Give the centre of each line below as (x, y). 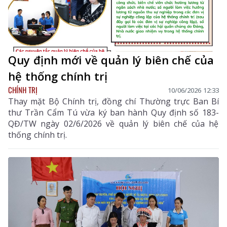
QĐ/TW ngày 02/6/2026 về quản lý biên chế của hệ (113, 124)
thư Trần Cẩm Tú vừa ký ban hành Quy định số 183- (113, 113)
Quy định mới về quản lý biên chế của (111, 60)
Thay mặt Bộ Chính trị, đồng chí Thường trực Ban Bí (113, 102)
